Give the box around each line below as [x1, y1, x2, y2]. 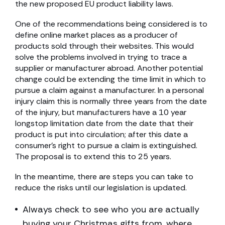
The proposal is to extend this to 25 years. [15, 151, 171, 162]
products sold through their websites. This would [15, 41, 194, 51]
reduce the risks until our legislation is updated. [15, 182, 187, 193]
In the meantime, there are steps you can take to [15, 171, 193, 182]
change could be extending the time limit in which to [15, 74, 206, 84]
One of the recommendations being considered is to [15, 19, 207, 29]
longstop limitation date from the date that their [15, 118, 193, 129]
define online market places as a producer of [15, 30, 178, 40]
